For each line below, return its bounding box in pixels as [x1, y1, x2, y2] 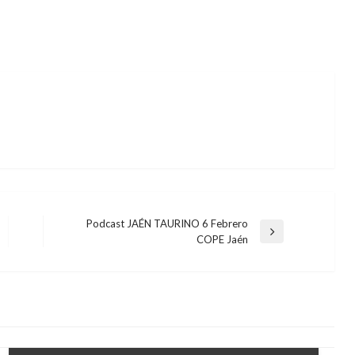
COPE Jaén [197, 232, 249, 246]
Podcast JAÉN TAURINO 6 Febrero [86, 216, 249, 230]
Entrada [59, 231, 96, 245]
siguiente [59, 247, 101, 261]
